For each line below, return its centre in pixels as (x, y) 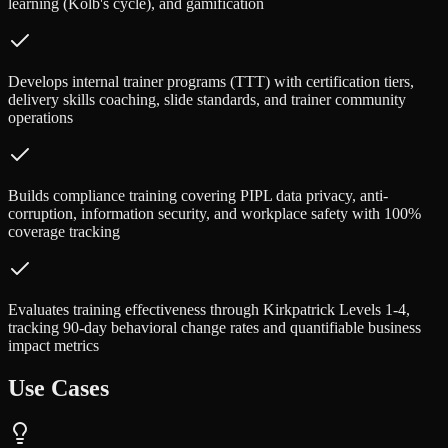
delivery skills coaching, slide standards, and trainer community (207, 99)
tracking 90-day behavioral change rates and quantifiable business (214, 327)
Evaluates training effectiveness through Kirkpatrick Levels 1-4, (209, 309)
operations (40, 117)
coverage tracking (64, 231)
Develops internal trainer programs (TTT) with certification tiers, (211, 81)
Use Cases (58, 387)
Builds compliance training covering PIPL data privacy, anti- (198, 195)
